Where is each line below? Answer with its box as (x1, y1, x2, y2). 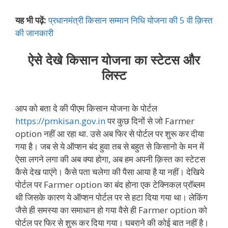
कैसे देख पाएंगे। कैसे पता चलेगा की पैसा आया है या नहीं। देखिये (15, 165, 204, 178)
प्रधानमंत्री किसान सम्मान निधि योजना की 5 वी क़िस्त (48, 14, 213, 26)
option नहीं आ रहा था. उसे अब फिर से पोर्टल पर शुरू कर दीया (15, 127, 204, 139)
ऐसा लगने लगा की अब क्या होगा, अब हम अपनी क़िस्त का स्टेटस (15, 153, 205, 165)
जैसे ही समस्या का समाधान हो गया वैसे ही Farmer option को (15, 204, 207, 216)
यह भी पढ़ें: (15, 14, 46, 26)
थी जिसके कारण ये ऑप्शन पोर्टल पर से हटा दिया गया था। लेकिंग (15, 191, 208, 203)
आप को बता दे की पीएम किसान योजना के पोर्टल (15, 102, 157, 114)
